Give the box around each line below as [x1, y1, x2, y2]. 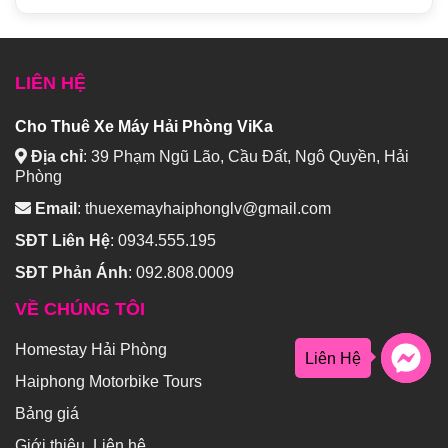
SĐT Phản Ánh [15, 264, 128, 282]
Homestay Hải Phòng [15, 341, 167, 359]
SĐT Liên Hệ [15, 232, 110, 250]
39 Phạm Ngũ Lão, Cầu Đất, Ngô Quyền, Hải [91, 148, 409, 166]
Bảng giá [15, 405, 79, 423]
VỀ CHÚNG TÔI [15, 299, 145, 320]
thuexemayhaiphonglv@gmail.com [85, 200, 331, 218]
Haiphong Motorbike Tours [15, 373, 202, 391]
